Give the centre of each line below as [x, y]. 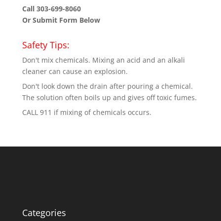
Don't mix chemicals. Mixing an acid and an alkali [103, 60]
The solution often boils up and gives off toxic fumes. [109, 97]
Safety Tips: [46, 45]
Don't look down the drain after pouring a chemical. [107, 86]
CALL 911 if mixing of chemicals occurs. [87, 112]
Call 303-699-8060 [51, 9]
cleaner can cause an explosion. [75, 71]
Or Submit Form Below [61, 20]
